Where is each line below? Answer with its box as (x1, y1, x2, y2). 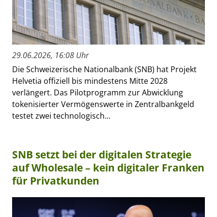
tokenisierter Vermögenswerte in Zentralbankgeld (12, 98, 194, 109)
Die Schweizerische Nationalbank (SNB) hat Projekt (12, 63, 197, 75)
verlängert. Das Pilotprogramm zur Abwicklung (12, 87, 183, 98)
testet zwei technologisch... (12, 110, 110, 121)
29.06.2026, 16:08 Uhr (12, 49, 89, 61)
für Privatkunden (12, 173, 99, 187)
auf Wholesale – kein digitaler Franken (12, 160, 204, 174)
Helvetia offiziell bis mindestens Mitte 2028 (12, 75, 168, 86)
